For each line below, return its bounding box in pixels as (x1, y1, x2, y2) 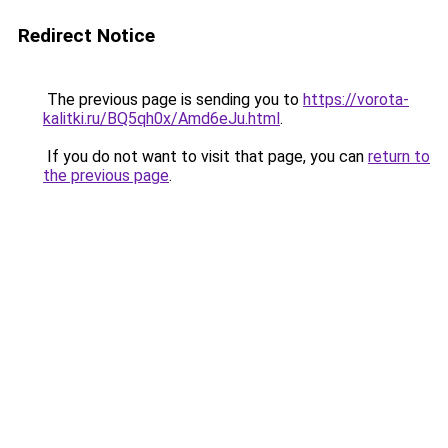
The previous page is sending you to (43, 90, 303, 109)
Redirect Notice (18, 24, 155, 47)
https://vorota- (303, 90, 409, 109)
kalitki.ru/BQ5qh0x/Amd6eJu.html (43, 109, 280, 128)
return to (368, 147, 430, 166)
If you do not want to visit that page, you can (43, 147, 368, 166)
